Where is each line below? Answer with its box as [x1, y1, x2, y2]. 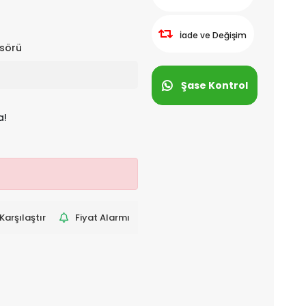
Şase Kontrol [181, 79, 249, 92]
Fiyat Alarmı [74, 211, 130, 224]
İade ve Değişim [180, 29, 247, 41]
